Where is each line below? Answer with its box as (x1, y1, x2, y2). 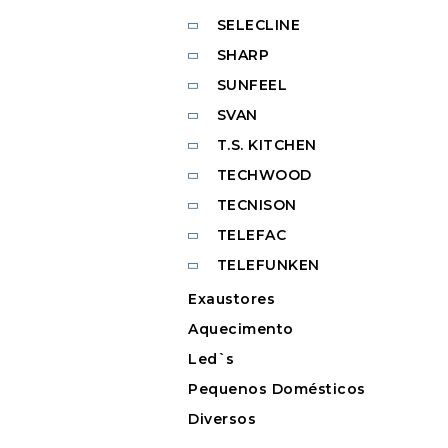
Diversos (188, 410, 256, 429)
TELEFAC (216, 226, 286, 245)
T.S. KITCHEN (216, 136, 317, 155)
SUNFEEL (216, 76, 287, 95)
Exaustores (188, 290, 275, 309)
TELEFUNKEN (216, 256, 320, 275)
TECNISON (216, 196, 297, 215)
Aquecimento (188, 320, 294, 339)
